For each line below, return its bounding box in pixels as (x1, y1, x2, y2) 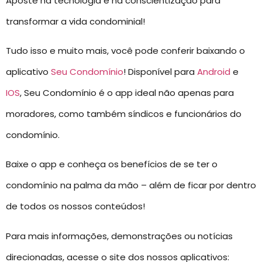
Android (197, 65, 230, 78)
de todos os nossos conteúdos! (6, 200, 145, 213)
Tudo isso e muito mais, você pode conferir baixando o (6, 44, 245, 57)
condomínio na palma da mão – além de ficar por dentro (6, 179, 256, 192)
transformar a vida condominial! (6, 15, 145, 27)
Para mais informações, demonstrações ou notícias (6, 229, 233, 242)
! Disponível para (123, 65, 197, 78)
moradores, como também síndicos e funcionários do (6, 107, 242, 120)
